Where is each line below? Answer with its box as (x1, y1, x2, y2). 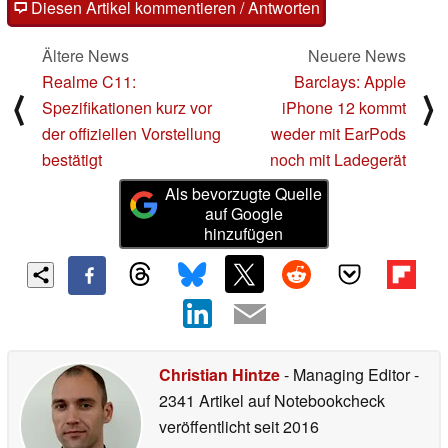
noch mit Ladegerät (270, 147, 406, 171)
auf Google (204, 201, 283, 225)
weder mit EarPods (271, 121, 406, 145)
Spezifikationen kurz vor (42, 95, 212, 119)
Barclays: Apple (294, 69, 406, 93)
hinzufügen (204, 221, 284, 245)
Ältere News (42, 43, 129, 67)
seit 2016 (250, 415, 319, 439)
